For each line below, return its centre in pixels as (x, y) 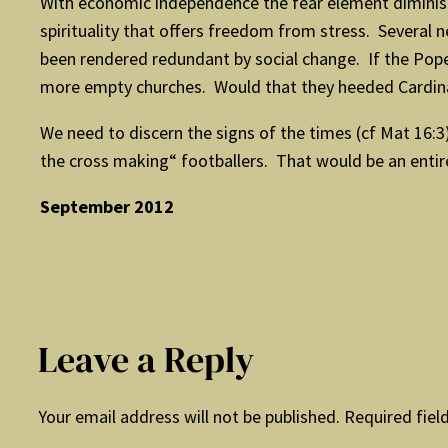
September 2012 (107, 207)
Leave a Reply (146, 360)
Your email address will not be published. (189, 417)
